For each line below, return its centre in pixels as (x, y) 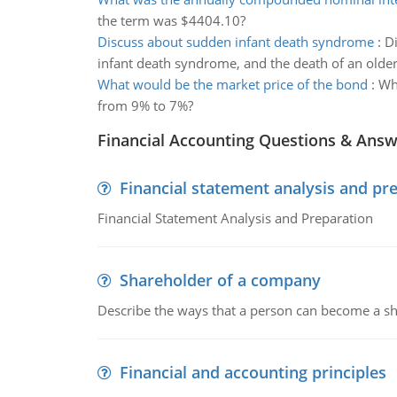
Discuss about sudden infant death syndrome (235, 42)
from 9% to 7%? (145, 105)
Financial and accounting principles (253, 372)
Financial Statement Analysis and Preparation (235, 218)
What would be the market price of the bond (232, 84)
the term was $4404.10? (171, 20)
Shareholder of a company (220, 280)
